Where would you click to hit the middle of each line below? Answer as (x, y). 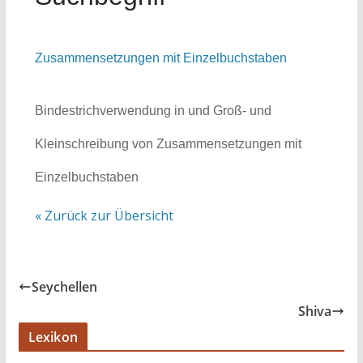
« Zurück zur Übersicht (104, 216)
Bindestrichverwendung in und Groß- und (153, 111)
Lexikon (53, 337)
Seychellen (64, 287)
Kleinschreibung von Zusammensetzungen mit (168, 144)
